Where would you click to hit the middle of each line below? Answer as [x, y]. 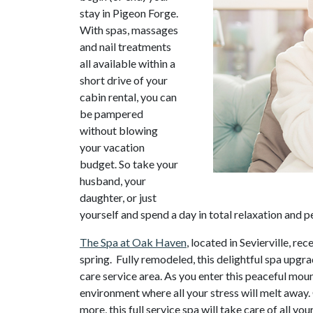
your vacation [112, 147]
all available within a [128, 63]
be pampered [111, 114]
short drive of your [124, 80]
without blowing [119, 130]
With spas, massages [129, 30]
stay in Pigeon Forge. [129, 13]
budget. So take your [129, 164]
